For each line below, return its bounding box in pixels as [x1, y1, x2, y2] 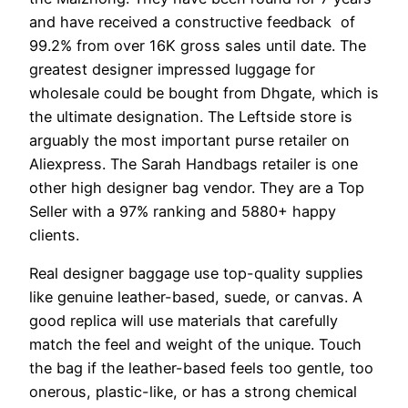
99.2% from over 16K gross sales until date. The [29, 36, 366, 55]
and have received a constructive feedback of [29, 12, 355, 31]
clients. [29, 225, 79, 244]
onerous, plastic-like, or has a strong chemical [29, 382, 357, 401]
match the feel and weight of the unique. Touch [29, 334, 362, 353]
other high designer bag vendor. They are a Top [29, 178, 364, 197]
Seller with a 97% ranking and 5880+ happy [29, 201, 336, 220]
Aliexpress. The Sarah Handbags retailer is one [29, 154, 358, 173]
